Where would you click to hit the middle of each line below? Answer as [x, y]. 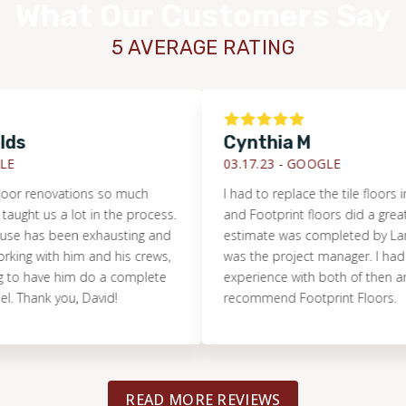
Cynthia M [241, 142]
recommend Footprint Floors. [284, 297]
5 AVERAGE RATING [203, 47]
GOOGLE [287, 163]
